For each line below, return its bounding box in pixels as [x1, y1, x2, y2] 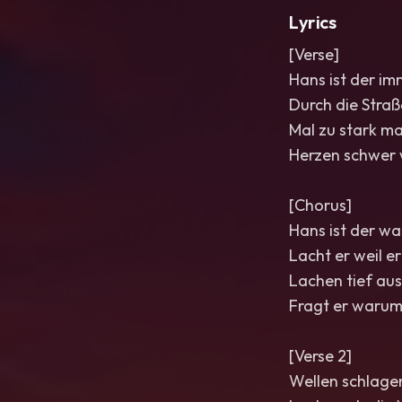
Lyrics [289, 11, 336, 33]
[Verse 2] [289, 345, 352, 366]
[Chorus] [289, 195, 352, 215]
